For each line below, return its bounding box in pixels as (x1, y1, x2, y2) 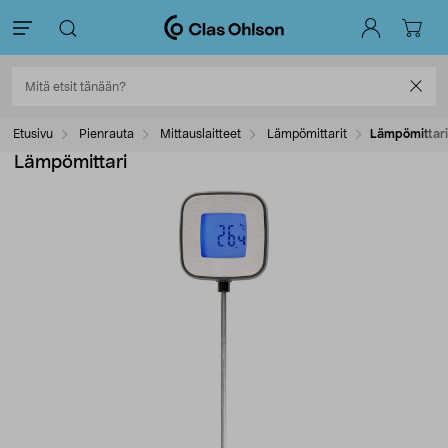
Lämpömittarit (267, 128, 347, 140)
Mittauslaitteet (160, 128, 241, 140)
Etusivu (13, 128, 53, 140)
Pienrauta (79, 128, 134, 140)
